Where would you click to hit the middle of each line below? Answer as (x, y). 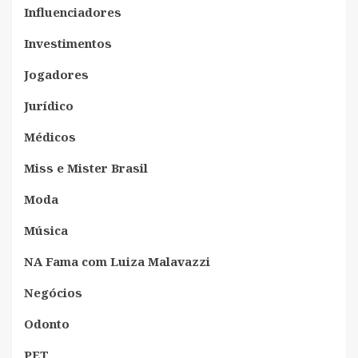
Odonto (47, 323)
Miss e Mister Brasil (86, 167)
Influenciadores (73, 12)
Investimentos (68, 43)
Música (46, 230)
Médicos (50, 136)
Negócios (53, 292)
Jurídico (49, 105)
